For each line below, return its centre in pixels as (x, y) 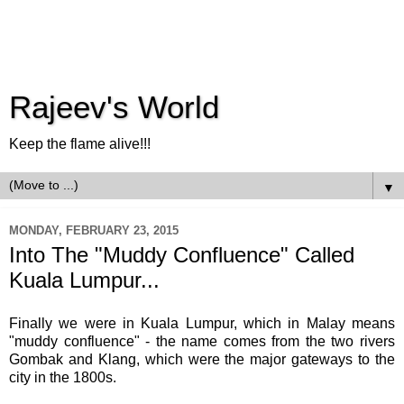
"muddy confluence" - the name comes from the (170, 341)
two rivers (363, 341)
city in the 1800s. (64, 377)
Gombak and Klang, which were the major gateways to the (202, 359)
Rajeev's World (114, 107)
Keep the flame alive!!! (80, 144)
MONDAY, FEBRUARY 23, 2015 (94, 230)
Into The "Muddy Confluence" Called (182, 255)
